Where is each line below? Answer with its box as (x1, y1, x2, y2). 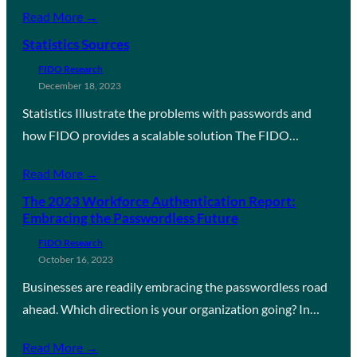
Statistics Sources (22, 35, 129, 53)
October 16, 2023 (38, 253, 113, 265)
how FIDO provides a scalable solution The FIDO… (22, 127, 299, 143)
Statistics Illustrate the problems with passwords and (22, 104, 312, 120)
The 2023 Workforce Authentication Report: (22, 192, 296, 210)
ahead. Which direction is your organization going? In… (22, 300, 320, 316)
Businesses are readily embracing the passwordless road (22, 278, 328, 294)
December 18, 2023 (38, 79, 121, 92)
